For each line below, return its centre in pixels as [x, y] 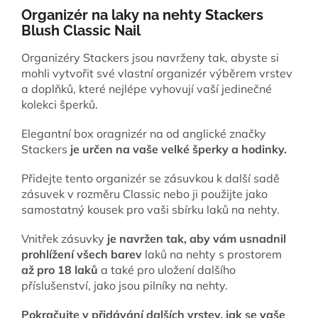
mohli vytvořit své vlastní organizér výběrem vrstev [157, 73]
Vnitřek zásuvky [64, 239]
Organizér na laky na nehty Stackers [142, 15]
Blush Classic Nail [81, 30]
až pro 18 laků [60, 270]
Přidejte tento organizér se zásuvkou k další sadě [150, 179]
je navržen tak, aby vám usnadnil [197, 239]
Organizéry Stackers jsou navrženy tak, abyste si [150, 58]
